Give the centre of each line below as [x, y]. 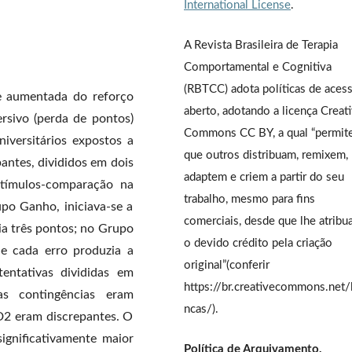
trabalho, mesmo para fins [249, 199]
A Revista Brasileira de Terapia [261, 45]
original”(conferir [227, 265]
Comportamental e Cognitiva [258, 67]
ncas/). [201, 309]
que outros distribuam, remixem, [266, 155]
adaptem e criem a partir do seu [264, 177]
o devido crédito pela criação [258, 243]
